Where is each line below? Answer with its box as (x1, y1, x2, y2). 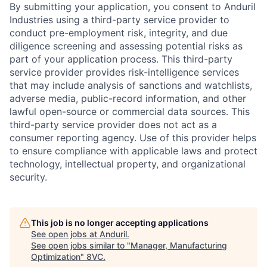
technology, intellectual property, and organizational (10, 158, 246, 170)
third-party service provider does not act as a (10, 119, 217, 131)
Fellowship (137, 227, 201, 245)
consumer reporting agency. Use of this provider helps (10, 132, 256, 144)
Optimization (31, 252, 80, 262)
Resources (137, 185, 201, 203)
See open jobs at (31, 229, 100, 240)
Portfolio (11, 227, 63, 245)
